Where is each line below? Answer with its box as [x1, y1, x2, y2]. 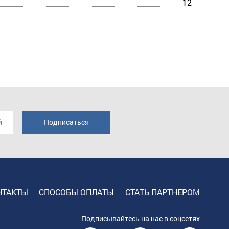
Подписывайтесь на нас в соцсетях [81, 213, 200, 223]
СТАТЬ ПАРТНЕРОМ [125, 187, 200, 198]
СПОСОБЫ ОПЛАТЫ [39, 187, 114, 198]
